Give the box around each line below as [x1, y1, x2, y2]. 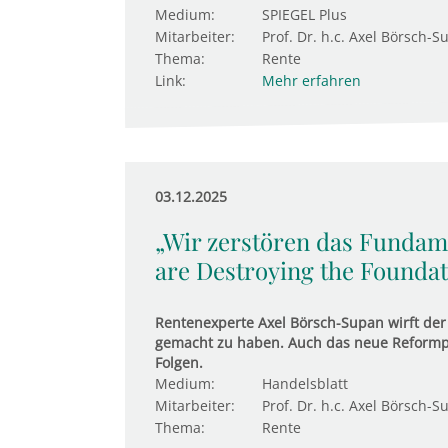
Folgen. [154, 353, 203, 372]
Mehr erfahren [261, 71, 361, 90]
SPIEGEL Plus [261, 5, 347, 24]
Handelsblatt [261, 374, 348, 393]
